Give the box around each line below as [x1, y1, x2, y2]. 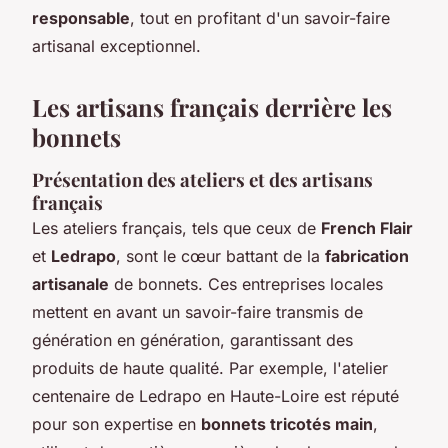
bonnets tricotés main [201, 413, 373, 434]
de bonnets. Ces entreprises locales [109, 273, 383, 294]
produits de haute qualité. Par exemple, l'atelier [32, 357, 388, 378]
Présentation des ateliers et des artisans [32, 166, 373, 192]
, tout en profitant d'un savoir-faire [130, 7, 390, 28]
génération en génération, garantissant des [32, 329, 353, 350]
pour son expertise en [32, 413, 201, 434]
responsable [32, 7, 130, 28]
